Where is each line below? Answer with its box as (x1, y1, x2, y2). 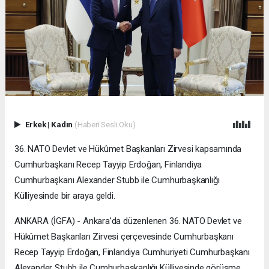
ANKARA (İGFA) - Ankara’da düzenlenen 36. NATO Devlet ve (14, 216, 242, 227)
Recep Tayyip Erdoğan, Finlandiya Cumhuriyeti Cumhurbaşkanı (14, 247, 250, 258)
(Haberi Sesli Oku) (74, 119, 136, 130)
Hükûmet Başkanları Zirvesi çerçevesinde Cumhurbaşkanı (14, 231, 234, 243)
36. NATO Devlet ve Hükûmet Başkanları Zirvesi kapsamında (14, 144, 242, 155)
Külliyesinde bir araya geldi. (14, 190, 115, 202)
